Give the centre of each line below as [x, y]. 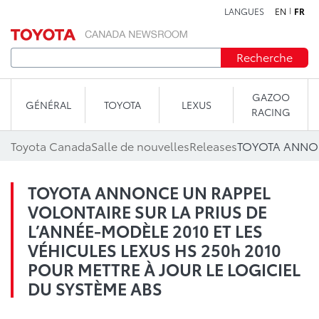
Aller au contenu [159, 17]
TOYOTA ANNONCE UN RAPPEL [149, 192]
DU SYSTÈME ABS [95, 288]
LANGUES [244, 11]
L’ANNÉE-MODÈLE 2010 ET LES [145, 230]
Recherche [265, 57]
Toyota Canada [51, 146]
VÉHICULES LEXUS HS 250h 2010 [155, 250]
